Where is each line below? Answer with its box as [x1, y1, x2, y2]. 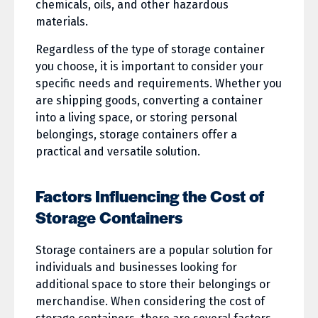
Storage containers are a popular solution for [35, 243, 273, 258]
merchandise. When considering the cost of [35, 295, 265, 309]
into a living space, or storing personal [35, 111, 237, 125]
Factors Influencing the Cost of [35, 185, 264, 208]
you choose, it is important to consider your [35, 60, 263, 74]
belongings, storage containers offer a [35, 128, 237, 142]
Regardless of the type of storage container [35, 43, 265, 57]
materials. [35, 15, 88, 29]
